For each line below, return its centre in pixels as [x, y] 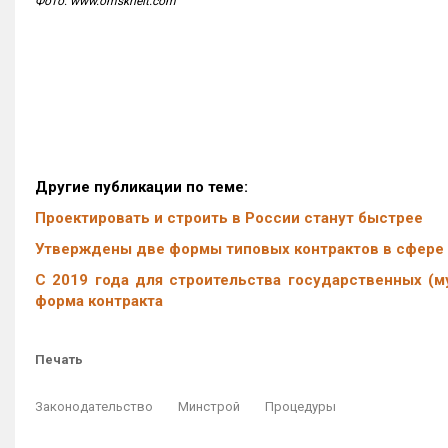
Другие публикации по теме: [141, 187]
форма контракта [99, 301]
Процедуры [300, 406]
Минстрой [209, 406]
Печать [59, 359]
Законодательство [94, 406]
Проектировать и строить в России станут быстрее [229, 218]
